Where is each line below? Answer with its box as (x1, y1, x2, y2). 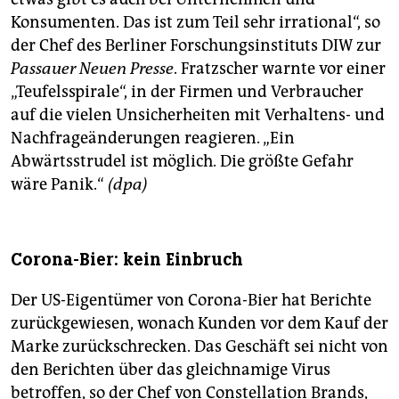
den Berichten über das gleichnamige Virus (11, 359, 330, 379)
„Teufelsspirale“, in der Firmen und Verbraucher (11, 81, 363, 102)
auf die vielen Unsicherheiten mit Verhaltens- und (11, 104, 385, 125)
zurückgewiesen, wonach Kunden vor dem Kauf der (11, 313, 388, 333)
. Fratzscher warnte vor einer (174, 58, 386, 78)
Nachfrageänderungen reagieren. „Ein (11, 127, 295, 148)
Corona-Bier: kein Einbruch (11, 248, 243, 271)
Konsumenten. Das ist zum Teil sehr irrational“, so (11, 12, 380, 32)
